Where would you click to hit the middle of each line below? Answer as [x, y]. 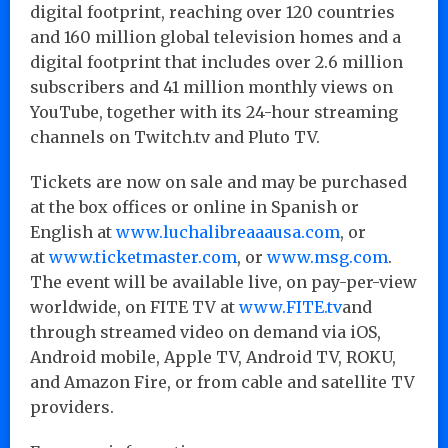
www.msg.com [327, 256]
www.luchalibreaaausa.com [228, 231]
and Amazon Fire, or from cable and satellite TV [222, 381]
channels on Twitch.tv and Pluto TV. [175, 136]
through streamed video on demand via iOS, [205, 331]
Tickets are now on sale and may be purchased [218, 181]
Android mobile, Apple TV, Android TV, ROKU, [213, 356]
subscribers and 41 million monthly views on [211, 86]
